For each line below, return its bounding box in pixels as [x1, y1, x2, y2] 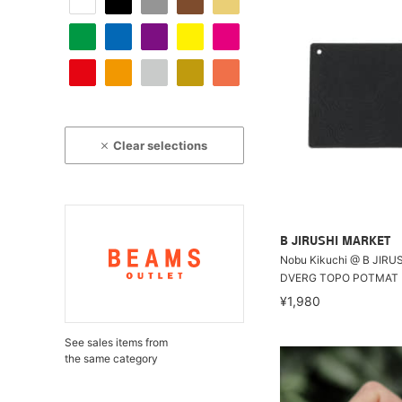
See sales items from [65, 336, 168, 349]
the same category [65, 352, 158, 365]
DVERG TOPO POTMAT [280, 270, 398, 284]
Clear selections [113, 138, 208, 153]
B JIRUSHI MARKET [280, 234, 390, 249]
